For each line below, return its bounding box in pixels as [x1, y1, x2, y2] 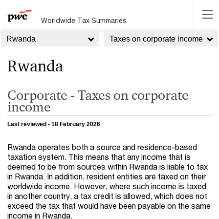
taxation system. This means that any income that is [7, 152, 191, 162]
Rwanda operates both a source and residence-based [7, 142, 197, 152]
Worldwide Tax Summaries [41, 16, 127, 24]
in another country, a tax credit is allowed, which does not [7, 191, 207, 201]
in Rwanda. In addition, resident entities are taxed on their [7, 172, 206, 181]
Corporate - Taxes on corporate [7, 86, 189, 103]
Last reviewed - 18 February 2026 [7, 121, 100, 128]
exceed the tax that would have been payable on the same [7, 201, 211, 211]
